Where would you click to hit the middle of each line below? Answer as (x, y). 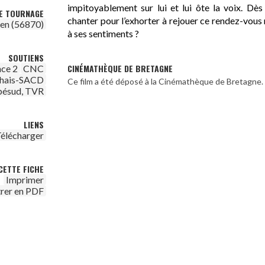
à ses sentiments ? (103, 34)
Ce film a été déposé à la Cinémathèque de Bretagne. (165, 82)
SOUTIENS (26, 58)
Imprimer (25, 180)
